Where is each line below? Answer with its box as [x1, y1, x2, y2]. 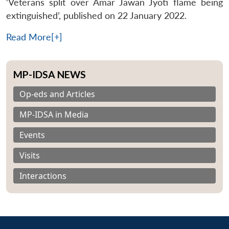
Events [19, 129, 45, 141]
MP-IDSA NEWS [13, 68, 86, 80]
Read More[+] [6, 31, 62, 42]
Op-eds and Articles [19, 88, 95, 100]
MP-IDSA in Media [19, 108, 88, 120]
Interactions [19, 170, 66, 181]
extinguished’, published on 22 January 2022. [6, 10, 187, 21]
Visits [19, 149, 40, 161]
